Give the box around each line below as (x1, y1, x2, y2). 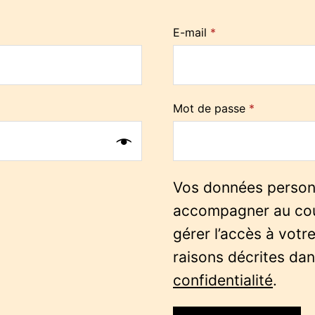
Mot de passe (173, 101, 250, 115)
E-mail (173, 25, 211, 39)
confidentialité (173, 271, 274, 289)
